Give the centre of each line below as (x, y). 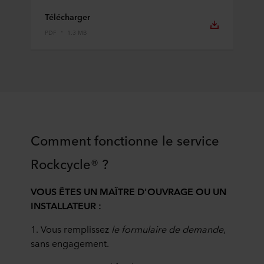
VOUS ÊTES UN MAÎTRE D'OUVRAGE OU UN (128, 191)
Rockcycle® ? (70, 164)
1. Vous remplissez (71, 229)
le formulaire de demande (167, 229)
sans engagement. (70, 243)
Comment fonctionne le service (125, 140)
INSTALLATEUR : (66, 205)
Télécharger (67, 16)
